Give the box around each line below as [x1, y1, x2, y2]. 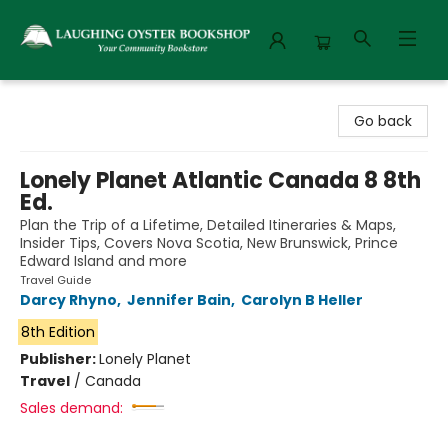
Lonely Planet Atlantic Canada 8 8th [20, 165, 421, 196]
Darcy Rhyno [20, 290, 117, 310]
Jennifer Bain [127, 290, 231, 310]
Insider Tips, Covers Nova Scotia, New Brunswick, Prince [20, 233, 398, 253]
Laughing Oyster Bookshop [15, 89, 200, 109]
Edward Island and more [20, 251, 187, 271]
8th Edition [20, 322, 95, 342]
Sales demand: [20, 398, 123, 418]
